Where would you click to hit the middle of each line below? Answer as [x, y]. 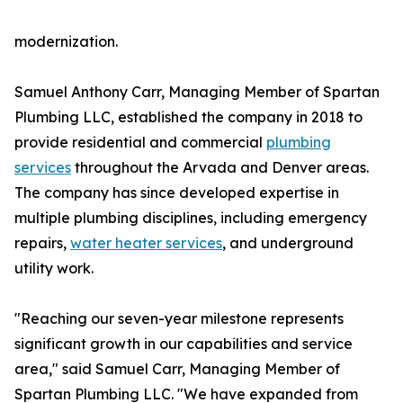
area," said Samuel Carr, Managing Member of [177, 369]
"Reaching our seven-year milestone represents [179, 319]
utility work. [54, 269]
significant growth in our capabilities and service [184, 344]
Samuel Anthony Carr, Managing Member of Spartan [197, 92]
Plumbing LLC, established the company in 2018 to [188, 117]
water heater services [146, 243]
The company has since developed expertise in [177, 193]
